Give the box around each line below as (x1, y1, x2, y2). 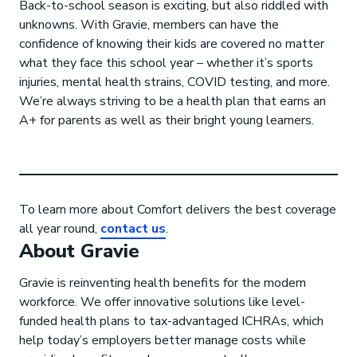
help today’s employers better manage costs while (19, 331, 306, 349)
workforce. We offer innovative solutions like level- (19, 293, 305, 311)
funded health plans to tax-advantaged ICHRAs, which (19, 312, 324, 330)
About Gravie (19, 238, 139, 264)
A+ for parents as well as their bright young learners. (19, 112, 314, 129)
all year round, (19, 220, 100, 237)
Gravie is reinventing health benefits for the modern (19, 274, 306, 292)
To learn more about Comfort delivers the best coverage (19, 201, 336, 218)
